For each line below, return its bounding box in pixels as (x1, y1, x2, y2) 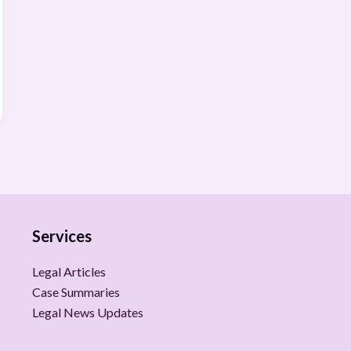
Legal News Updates (31, 305, 143, 320)
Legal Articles (31, 264, 106, 279)
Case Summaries (31, 284, 120, 299)
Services (31, 226, 92, 245)
